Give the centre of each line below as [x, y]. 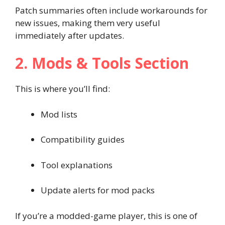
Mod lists [59, 114]
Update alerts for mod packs [98, 190]
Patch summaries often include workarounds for [111, 10]
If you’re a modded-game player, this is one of [106, 215]
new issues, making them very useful [88, 23]
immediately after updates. [70, 35]
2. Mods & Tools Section [102, 63]
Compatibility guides [83, 139]
